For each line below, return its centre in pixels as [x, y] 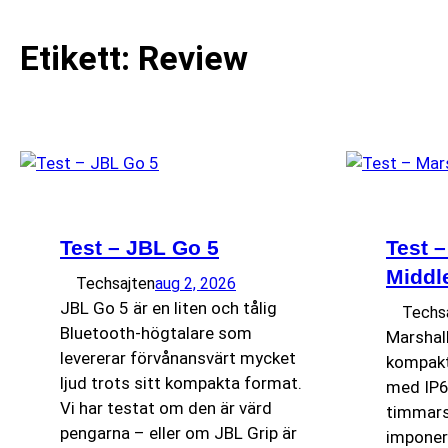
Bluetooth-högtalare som [156, 333]
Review [193, 58]
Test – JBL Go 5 [139, 247]
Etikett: [79, 58]
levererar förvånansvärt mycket [178, 358]
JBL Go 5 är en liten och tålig [168, 308]
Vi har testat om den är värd [166, 408]
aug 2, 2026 [195, 283]
